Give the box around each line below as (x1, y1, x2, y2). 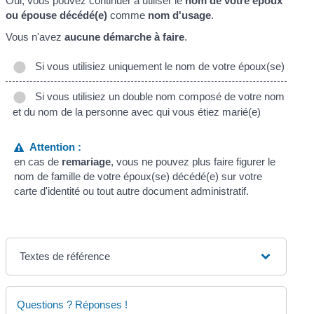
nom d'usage (148, 8, 212, 21)
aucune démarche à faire (64, 31, 185, 43)
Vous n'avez (6, 31, 65, 43)
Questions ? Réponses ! (17, 299, 128, 311)
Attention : (23, 141, 81, 153)
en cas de (13, 156, 62, 168)
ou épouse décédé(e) (6, 8, 108, 21)
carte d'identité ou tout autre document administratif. (13, 185, 249, 198)
